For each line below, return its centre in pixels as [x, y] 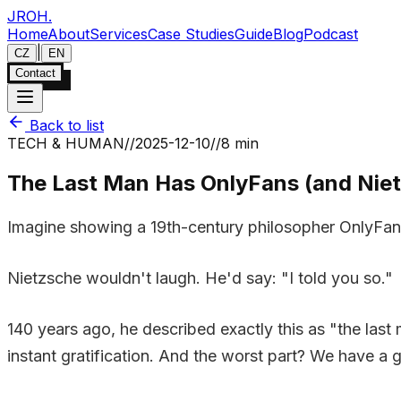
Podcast [331, 34]
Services [119, 34]
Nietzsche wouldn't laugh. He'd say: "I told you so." [200, 277]
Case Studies [191, 34]
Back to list [67, 125]
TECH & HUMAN [66, 143]
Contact [35, 73]
